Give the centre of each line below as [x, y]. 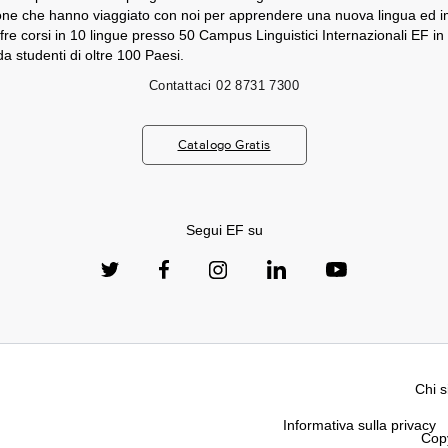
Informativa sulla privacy [359, 424]
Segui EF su [224, 230]
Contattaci [180, 85]
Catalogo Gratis [224, 144]
